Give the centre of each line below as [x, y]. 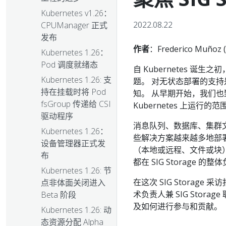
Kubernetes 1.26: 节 [76, 171]
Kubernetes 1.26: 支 [76, 80]
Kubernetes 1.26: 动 [76, 210]
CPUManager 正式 [74, 25]
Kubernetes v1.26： [76, 13]
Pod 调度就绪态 [69, 65]
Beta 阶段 [59, 195]
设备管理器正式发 [73, 144]
